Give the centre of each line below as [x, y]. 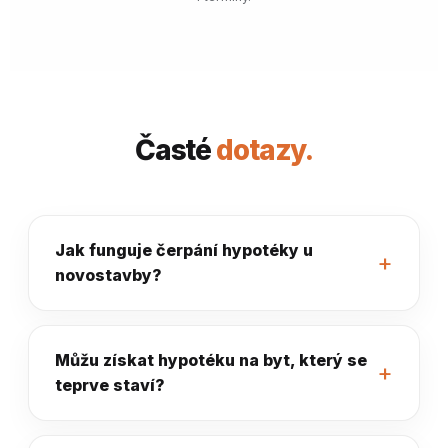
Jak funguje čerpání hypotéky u [184, 250]
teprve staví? [110, 385]
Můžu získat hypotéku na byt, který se [211, 360]
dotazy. [265, 150]
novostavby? [108, 275]
